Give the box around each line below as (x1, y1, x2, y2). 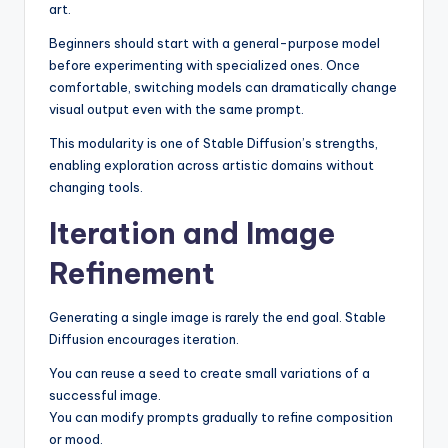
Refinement (49, 254, 215, 292)
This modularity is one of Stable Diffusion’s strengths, (49, 134, 378, 151)
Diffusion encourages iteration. (49, 330, 239, 347)
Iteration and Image (49, 214, 335, 252)
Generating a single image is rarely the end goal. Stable (49, 308, 386, 325)
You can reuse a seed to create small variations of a (49, 364, 370, 381)
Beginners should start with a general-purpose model (49, 34, 380, 51)
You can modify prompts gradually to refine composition (49, 408, 393, 425)
